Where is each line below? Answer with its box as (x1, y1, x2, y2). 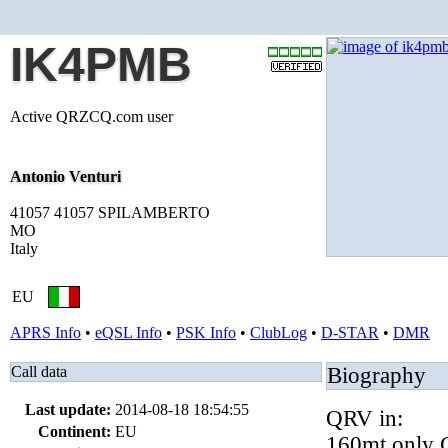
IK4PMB (10, 38, 192, 91)
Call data (11, 363, 67, 380)
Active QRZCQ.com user (10, 108, 173, 125)
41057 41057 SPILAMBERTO (10, 204, 210, 221)
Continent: (38, 423, 111, 440)
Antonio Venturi (10, 168, 121, 185)
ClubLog (250, 324, 307, 341)
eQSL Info (95, 324, 162, 341)
